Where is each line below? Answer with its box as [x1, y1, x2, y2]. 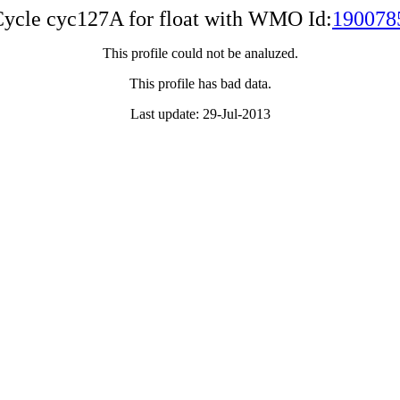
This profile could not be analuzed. [102, 46, 298, 61]
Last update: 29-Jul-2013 [129, 106, 271, 121]
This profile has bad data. [129, 76, 271, 91]
